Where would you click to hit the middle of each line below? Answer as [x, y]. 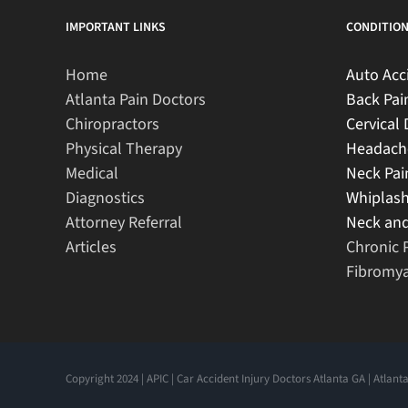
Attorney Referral [124, 222]
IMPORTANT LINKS [116, 27]
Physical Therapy [124, 148]
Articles [91, 247]
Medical [92, 173]
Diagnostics [105, 198]
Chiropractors [112, 124]
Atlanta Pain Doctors [136, 99]
